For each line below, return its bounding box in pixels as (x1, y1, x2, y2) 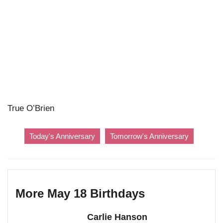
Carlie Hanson (87, 212, 147, 222)
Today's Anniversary (29, 132, 95, 140)
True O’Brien (7, 104, 54, 113)
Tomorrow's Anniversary (110, 132, 189, 140)
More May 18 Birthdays (15, 187, 145, 200)
